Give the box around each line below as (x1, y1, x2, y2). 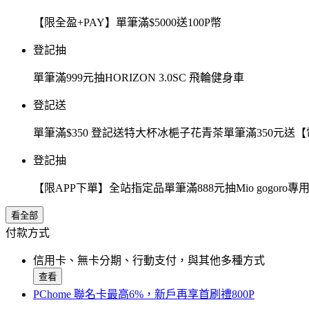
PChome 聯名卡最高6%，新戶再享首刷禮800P (33, 288, 255, 301)
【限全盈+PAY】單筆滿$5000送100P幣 (33, 17, 221, 29)
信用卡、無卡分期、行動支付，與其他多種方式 (33, 255, 265, 267)
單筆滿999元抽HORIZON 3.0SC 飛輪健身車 (33, 72, 244, 84)
